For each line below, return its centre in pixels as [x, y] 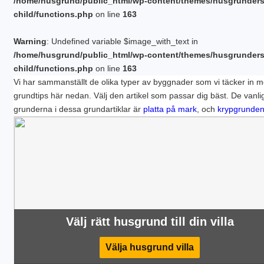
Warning [30, 41]
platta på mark [170, 109]
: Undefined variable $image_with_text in [122, 41]
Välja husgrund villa [150, 247]
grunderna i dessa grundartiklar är [78, 109]
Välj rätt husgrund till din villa [150, 222]
